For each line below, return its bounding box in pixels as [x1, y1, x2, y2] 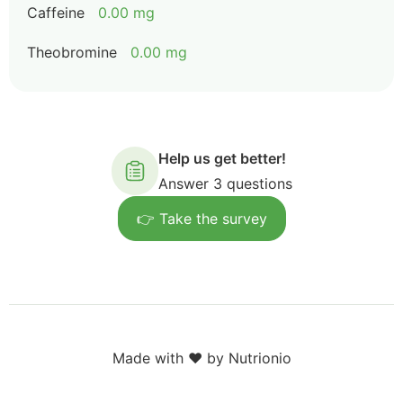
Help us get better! [157, 149, 286, 167]
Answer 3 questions [157, 175, 292, 193]
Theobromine [27, 43, 117, 61]
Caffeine [27, 4, 85, 22]
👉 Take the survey [136, 210, 267, 228]
